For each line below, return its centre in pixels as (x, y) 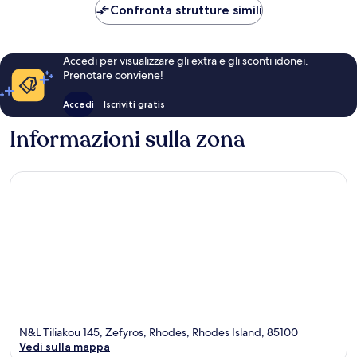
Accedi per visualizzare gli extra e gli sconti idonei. (185, 60)
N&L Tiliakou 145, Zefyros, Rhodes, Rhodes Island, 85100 (159, 333)
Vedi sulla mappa (65, 347)
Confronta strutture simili (186, 10)
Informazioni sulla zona (127, 139)
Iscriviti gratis (134, 104)
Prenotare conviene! (113, 75)
